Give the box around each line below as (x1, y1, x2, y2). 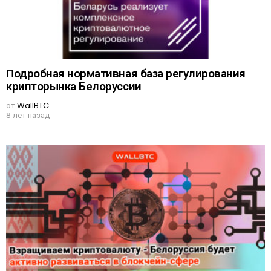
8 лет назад (6, 109, 50, 121)
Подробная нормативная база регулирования (6, 65, 246, 82)
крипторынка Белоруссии (6, 77, 142, 94)
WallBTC (17, 100, 49, 111)
